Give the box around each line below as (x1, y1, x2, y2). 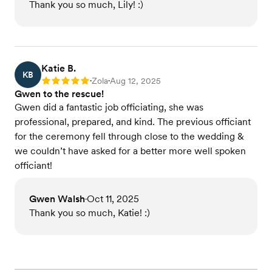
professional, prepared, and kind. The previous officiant (15, 116, 251, 128)
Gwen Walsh (29, 193, 85, 205)
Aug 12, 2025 (110, 76, 161, 86)
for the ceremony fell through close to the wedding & (15, 131, 244, 143)
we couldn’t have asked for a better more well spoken (15, 145, 246, 157)
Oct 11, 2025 (87, 193, 139, 205)
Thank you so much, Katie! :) (29, 207, 150, 219)
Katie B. (41, 63, 76, 75)
